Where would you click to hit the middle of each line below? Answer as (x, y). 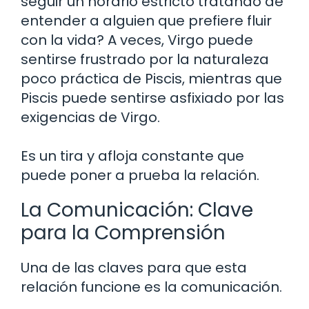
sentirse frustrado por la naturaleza (145, 59)
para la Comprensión (123, 232)
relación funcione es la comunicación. (151, 287)
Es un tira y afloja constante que (132, 156)
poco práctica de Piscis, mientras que (151, 78)
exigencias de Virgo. (90, 117)
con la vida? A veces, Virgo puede (137, 40)
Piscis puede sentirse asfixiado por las (152, 98)
